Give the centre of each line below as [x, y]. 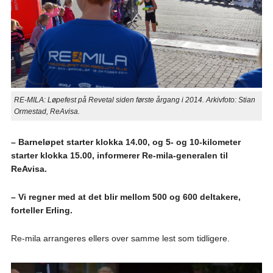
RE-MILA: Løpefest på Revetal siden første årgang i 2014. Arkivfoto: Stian [134, 100]
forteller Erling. [41, 211]
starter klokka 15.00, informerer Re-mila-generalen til [119, 156]
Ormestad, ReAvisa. [47, 112]
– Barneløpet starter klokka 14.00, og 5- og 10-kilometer [126, 142]
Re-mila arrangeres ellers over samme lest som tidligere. [120, 239]
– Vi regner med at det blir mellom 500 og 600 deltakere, [126, 197]
